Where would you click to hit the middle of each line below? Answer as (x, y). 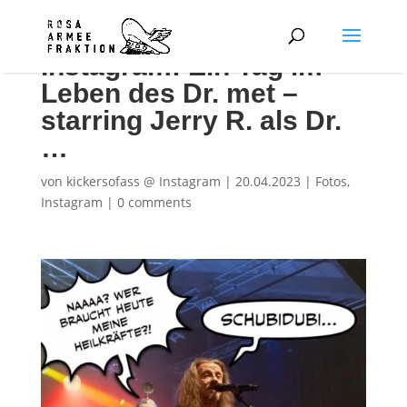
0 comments (154, 202)
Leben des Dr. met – (169, 93)
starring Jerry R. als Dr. (191, 120)
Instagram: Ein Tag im (181, 66)
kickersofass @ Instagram (143, 181)
